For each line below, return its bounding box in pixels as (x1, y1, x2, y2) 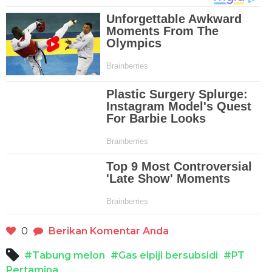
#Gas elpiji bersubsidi (110, 250, 218, 262)
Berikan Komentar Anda (49, 225, 169, 237)
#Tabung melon (24, 250, 105, 262)
